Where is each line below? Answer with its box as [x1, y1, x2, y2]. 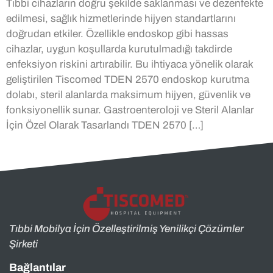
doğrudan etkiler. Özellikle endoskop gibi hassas [6, 27, 229, 40]
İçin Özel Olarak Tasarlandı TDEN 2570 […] [6, 119, 204, 131]
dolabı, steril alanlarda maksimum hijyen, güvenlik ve [6, 88, 250, 101]
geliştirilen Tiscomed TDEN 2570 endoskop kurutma [6, 73, 249, 85]
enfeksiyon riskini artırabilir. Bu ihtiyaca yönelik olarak [6, 58, 253, 70]
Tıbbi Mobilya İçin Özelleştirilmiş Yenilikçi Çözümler [9, 223, 244, 235]
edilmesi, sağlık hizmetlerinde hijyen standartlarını [6, 12, 236, 24]
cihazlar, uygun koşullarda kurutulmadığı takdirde [6, 43, 232, 55]
